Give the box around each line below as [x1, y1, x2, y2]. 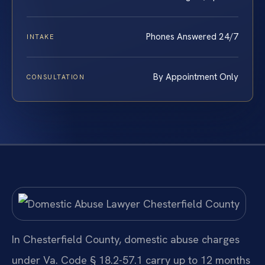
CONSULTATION [27, 72, 85, 81]
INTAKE [27, 32, 55, 41]
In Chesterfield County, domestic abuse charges [12, 232, 240, 246]
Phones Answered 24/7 [146, 30, 238, 43]
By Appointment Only [153, 70, 238, 83]
